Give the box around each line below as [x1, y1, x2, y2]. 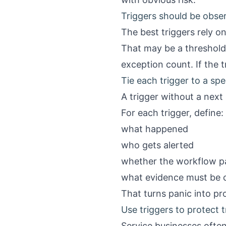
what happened [121, 124, 188, 134]
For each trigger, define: [121, 107, 223, 118]
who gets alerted [121, 140, 194, 150]
